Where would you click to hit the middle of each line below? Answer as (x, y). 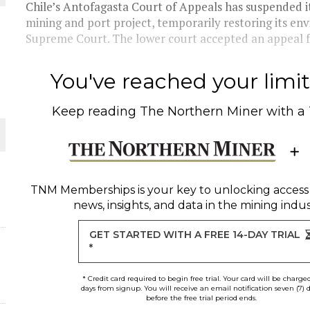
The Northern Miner (202, 111)
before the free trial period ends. (201, 298)
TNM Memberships (82, 190)
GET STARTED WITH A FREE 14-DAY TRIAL (195, 235)
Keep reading (96, 111)
